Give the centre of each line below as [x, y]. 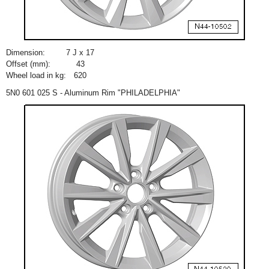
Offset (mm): [28, 64]
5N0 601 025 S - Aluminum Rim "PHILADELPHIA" [93, 93]
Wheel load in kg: [36, 75]
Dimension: [26, 53]
